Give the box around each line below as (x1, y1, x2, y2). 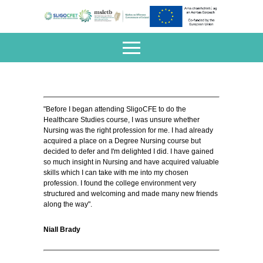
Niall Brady (43, 225, 80, 234)
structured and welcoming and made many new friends (43, 190, 218, 198)
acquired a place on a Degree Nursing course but (43, 137, 201, 146)
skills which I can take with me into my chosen (43, 168, 188, 177)
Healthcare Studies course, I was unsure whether (43, 116, 200, 124)
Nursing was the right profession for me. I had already (43, 126, 213, 135)
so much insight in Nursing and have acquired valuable (43, 158, 219, 167)
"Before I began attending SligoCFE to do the (43, 105, 186, 114)
